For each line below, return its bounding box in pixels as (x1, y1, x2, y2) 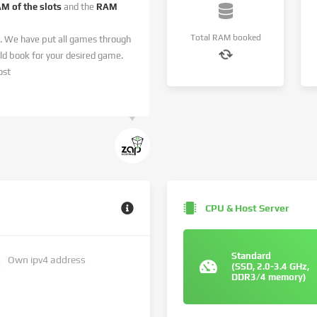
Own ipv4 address (7, 253, 86, 265)
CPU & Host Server (205, 202, 289, 214)
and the (62, 1, 96, 12)
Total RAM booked (190, 33, 261, 42)
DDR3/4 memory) (231, 272, 306, 282)
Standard (231, 250, 271, 261)
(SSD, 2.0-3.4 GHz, (231, 261, 309, 272)
